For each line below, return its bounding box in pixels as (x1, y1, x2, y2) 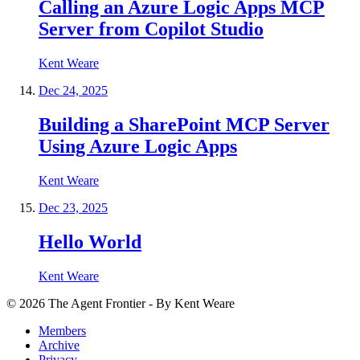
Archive (39, 337, 80, 352)
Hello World (39, 231, 141, 252)
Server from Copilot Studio (39, 18, 264, 40)
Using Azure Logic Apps (39, 136, 237, 157)
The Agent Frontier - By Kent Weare (48, 296, 235, 310)
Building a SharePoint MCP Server (39, 114, 329, 136)
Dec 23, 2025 (39, 201, 108, 215)
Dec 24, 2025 (39, 84, 108, 98)
